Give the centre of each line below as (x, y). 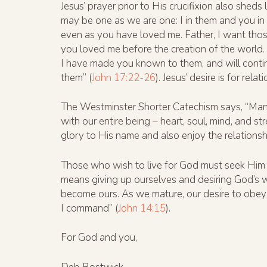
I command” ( (89, 208)
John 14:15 (142, 208)
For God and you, (99, 238)
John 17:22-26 (124, 77)
